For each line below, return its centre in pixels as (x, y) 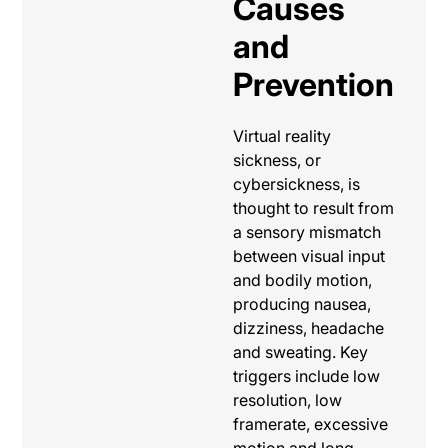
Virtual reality (281, 135)
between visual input (308, 255)
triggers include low (306, 375)
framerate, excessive (310, 423)
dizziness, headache (308, 327)
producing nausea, (301, 303)
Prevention (313, 84)
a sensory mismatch (306, 231)
